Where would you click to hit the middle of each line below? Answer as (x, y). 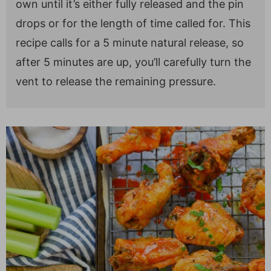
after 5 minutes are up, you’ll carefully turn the (133, 62)
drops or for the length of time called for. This (133, 23)
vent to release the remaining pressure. (116, 81)
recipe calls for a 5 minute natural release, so (130, 42)
